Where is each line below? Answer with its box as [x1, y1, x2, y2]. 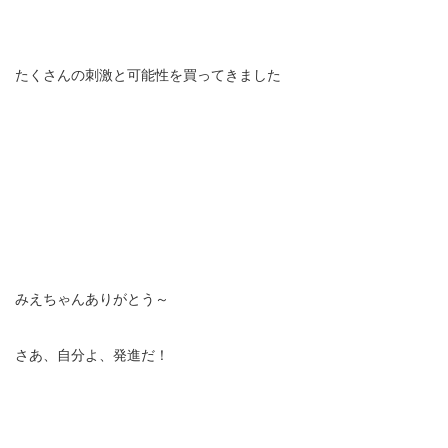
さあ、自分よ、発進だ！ [15, 346, 169, 363]
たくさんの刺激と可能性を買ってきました [15, 66, 281, 83]
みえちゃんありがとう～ [15, 290, 169, 307]
